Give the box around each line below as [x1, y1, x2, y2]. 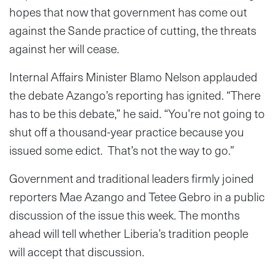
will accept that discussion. [9, 242, 144, 261]
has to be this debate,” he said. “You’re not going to [9, 104, 265, 122]
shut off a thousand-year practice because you [9, 122, 244, 141]
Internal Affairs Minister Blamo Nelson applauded [9, 67, 257, 86]
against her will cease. [9, 39, 119, 57]
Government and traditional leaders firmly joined [9, 169, 254, 187]
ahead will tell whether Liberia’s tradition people [9, 224, 248, 242]
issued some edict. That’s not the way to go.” [9, 141, 234, 159]
